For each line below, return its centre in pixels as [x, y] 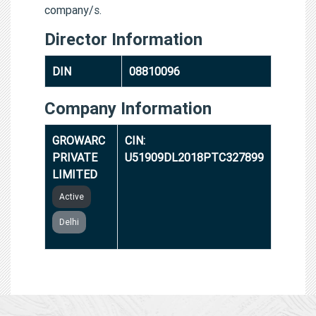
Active [72, 196]
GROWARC [79, 140]
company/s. [73, 10]
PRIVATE [75, 157]
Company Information [128, 108]
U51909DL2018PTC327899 [194, 157]
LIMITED [75, 174]
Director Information [123, 39]
